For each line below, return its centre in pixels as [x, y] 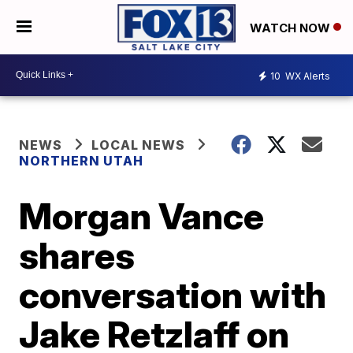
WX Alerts [307, 76]
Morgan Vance [142, 216]
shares [77, 255]
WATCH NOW [292, 28]
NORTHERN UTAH [82, 160]
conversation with [173, 294]
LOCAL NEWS [139, 145]
